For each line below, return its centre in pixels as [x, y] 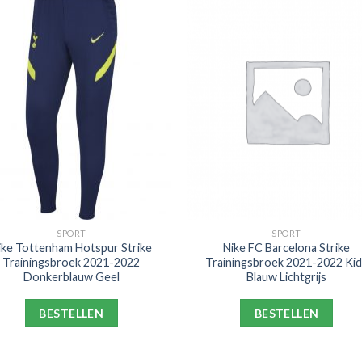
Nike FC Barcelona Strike [287, 248]
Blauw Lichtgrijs [287, 277]
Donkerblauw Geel [71, 277]
